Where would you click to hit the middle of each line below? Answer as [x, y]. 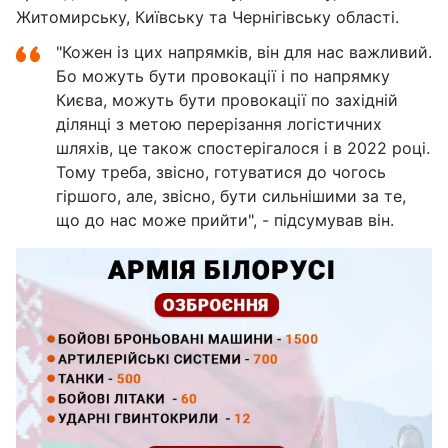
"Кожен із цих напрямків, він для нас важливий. [244, 52]
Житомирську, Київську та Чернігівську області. [207, 17]
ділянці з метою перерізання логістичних [219, 124]
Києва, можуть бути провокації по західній [227, 100]
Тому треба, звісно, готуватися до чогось [221, 172]
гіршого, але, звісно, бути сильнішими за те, [231, 196]
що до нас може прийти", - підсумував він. [225, 220]
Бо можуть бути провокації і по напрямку [223, 76]
